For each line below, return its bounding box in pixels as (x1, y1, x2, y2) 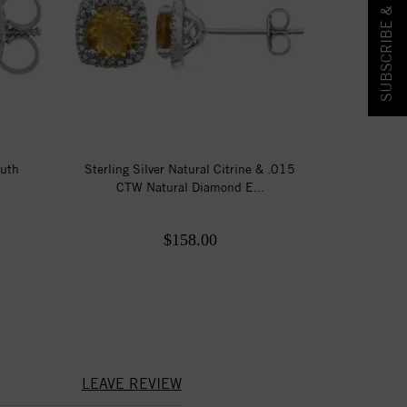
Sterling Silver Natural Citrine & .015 (84, 161, 296, 176)
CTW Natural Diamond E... (115, 179, 264, 194)
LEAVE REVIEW (81, 374, 182, 392)
